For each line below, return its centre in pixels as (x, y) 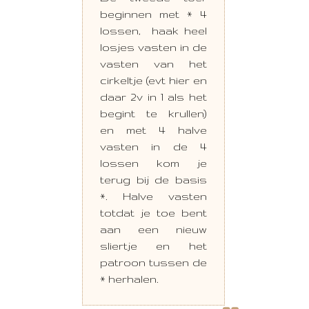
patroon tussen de (153, 262)
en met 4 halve (153, 130)
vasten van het (153, 63)
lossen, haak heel (153, 30)
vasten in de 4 (153, 146)
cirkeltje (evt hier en (153, 80)
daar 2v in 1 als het (153, 97)
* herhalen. (129, 279)
